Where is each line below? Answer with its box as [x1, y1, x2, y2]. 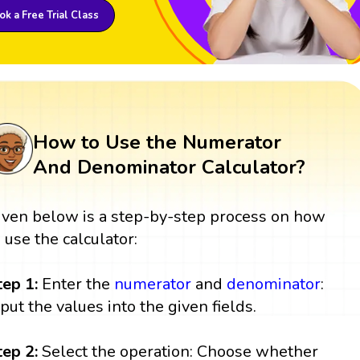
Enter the [42, 272, 115, 295]
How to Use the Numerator [32, 129, 281, 155]
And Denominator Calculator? [32, 153, 305, 180]
